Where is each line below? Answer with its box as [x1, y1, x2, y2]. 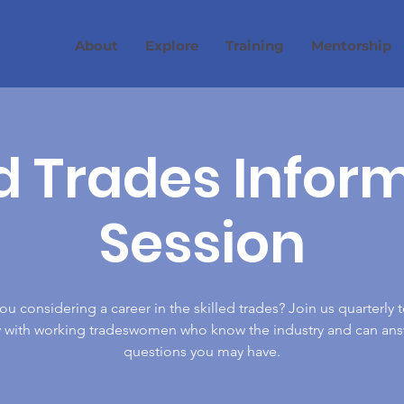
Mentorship [310, 37, 391, 54]
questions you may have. [124, 343, 280, 360]
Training [225, 37, 284, 54]
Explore [144, 37, 198, 54]
